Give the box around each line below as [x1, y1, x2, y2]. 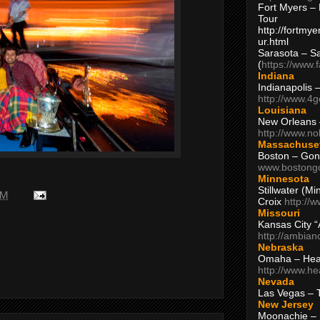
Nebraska [258, 241, 304, 253]
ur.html [258, 35, 289, 47]
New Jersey [258, 298, 314, 310]
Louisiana [258, 104, 306, 116]
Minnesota [258, 172, 309, 184]
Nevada [258, 275, 294, 287]
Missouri [258, 206, 300, 219]
